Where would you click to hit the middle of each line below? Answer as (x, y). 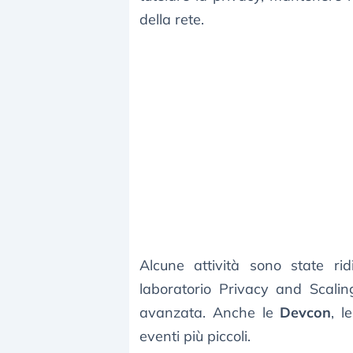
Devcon (306, 313)
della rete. (172, 20)
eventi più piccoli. (195, 336)
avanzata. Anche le (210, 313)
